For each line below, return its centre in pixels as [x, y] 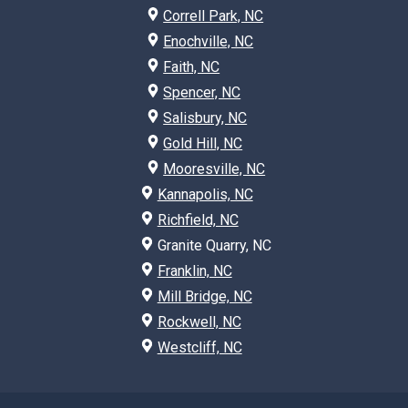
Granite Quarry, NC [214, 245]
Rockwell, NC [199, 321]
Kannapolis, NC [205, 194]
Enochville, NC [209, 41]
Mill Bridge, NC [204, 296]
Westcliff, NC [199, 347]
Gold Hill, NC [203, 143]
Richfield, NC [198, 219]
